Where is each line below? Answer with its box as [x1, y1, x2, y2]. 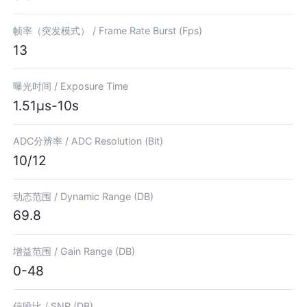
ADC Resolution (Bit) [71, 135, 164, 147]
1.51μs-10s [13, 97, 79, 114]
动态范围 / [13, 190, 61, 202]
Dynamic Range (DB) [60, 190, 154, 202]
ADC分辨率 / [13, 135, 72, 147]
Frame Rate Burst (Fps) [99, 25, 203, 37]
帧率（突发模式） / [13, 25, 99, 37]
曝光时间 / [13, 79, 61, 92]
